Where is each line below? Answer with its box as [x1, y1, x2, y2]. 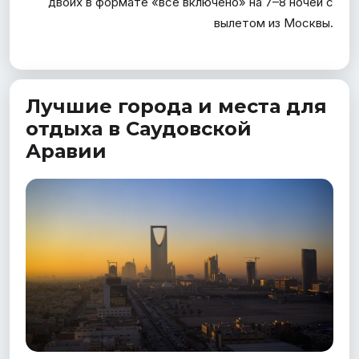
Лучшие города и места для [26, 94, 327, 118]
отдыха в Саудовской [26, 116, 252, 140]
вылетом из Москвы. [214, 14, 333, 30]
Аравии [26, 139, 107, 163]
